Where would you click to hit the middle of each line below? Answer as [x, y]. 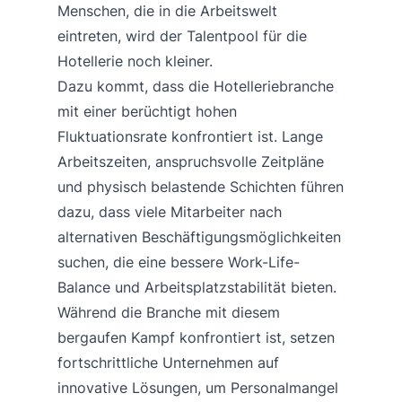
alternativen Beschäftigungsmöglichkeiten [199, 236]
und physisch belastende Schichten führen [201, 186]
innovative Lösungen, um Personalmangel [198, 387]
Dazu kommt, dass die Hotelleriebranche [196, 86]
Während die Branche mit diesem [169, 312]
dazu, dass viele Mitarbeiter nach [170, 211]
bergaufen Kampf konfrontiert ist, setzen [196, 337]
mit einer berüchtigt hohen [147, 111]
